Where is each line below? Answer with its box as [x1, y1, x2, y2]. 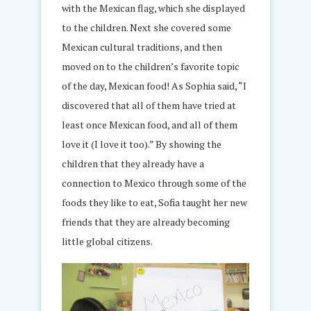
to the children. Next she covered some [62, 20, 231, 34]
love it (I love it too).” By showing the [62, 137, 221, 151]
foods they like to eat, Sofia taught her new [62, 195, 247, 209]
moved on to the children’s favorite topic [62, 59, 239, 73]
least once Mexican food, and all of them [62, 117, 237, 131]
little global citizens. [62, 234, 153, 248]
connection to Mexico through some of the [62, 176, 246, 190]
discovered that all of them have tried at [62, 98, 236, 112]
